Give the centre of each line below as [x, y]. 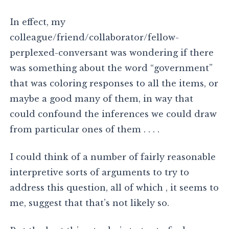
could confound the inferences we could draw [113, 114]
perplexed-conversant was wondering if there [112, 53]
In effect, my [38, 22]
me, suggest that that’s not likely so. [90, 203]
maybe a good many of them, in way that [102, 99]
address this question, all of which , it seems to [114, 188]
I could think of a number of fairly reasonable [113, 157]
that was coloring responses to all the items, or [114, 84]
